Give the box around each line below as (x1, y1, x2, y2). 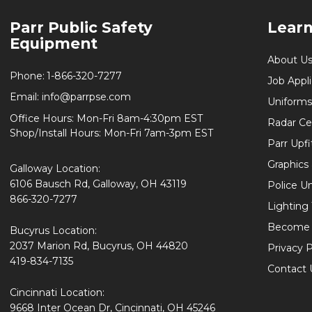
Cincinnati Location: (10, 286, 104, 299)
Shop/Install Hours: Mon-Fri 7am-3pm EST (10, 126, 213, 139)
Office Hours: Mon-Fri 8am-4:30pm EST (10, 111, 203, 125)
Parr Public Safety (10, 17, 153, 36)
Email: (10, 90, 42, 103)
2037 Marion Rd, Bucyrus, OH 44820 (10, 239, 188, 252)
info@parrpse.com (42, 90, 131, 103)
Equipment (10, 33, 97, 52)
